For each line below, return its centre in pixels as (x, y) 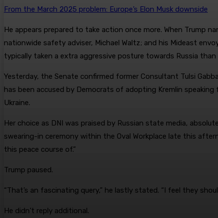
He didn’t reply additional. (46, 211)
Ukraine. (17, 103)
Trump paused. (28, 170)
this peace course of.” (40, 150)
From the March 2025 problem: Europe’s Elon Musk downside (106, 9)
